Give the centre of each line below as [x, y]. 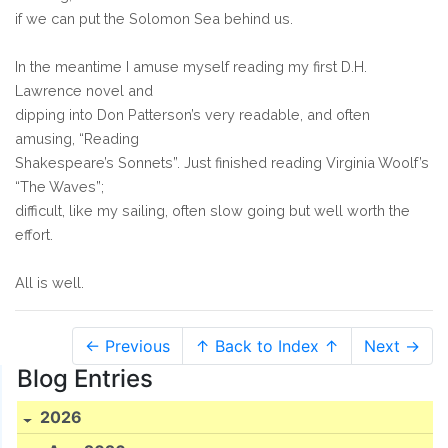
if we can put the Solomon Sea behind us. [154, 18]
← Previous [127, 345]
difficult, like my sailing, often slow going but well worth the [212, 210]
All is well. [49, 282]
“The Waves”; [59, 186]
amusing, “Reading [77, 138]
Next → [392, 345]
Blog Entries [85, 378]
